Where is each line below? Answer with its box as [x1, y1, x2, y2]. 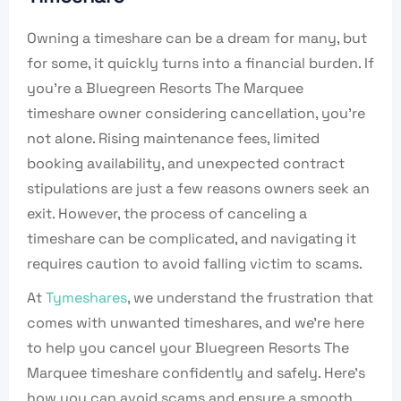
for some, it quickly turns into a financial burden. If [27, 54, 374, 73]
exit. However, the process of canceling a [27, 204, 307, 224]
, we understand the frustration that [127, 288, 373, 308]
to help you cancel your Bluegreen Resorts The [27, 338, 349, 358]
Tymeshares [46, 288, 127, 308]
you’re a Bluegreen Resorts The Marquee [27, 79, 303, 98]
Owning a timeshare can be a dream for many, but [27, 29, 367, 48]
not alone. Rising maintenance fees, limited [27, 129, 320, 149]
